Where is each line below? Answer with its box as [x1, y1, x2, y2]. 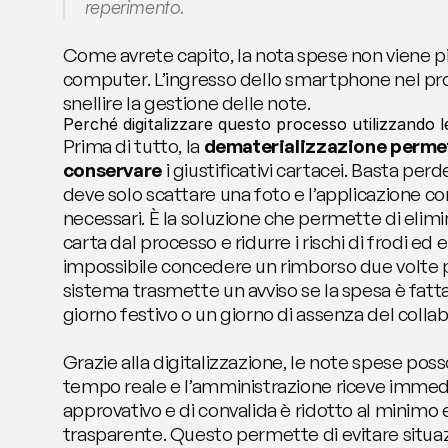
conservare [62, 158, 162, 182]
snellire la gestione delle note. [62, 91, 311, 115]
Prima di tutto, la [62, 134, 204, 158]
